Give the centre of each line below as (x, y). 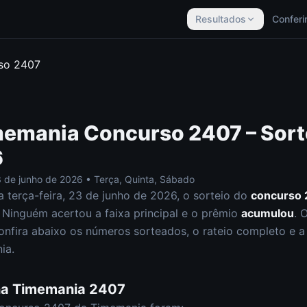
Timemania (49, 289)
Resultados (221, 19)
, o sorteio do (214, 195)
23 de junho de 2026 (123, 195)
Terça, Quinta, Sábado (144, 179)
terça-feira (35, 195)
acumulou (268, 213)
